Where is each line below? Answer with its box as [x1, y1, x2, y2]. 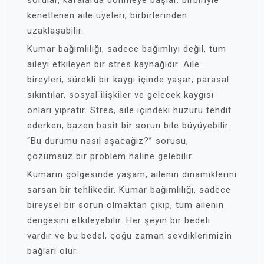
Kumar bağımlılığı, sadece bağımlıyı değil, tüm [27, 44, 226, 54]
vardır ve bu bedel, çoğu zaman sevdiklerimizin [27, 230, 232, 241]
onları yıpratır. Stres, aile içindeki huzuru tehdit [27, 105, 232, 115]
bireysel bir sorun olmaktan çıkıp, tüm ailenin [27, 200, 224, 210]
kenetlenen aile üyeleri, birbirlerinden [27, 10, 187, 21]
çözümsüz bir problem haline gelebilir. [27, 151, 194, 161]
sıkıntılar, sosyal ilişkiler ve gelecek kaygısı [27, 90, 214, 100]
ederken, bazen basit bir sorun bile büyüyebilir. [27, 120, 230, 131]
